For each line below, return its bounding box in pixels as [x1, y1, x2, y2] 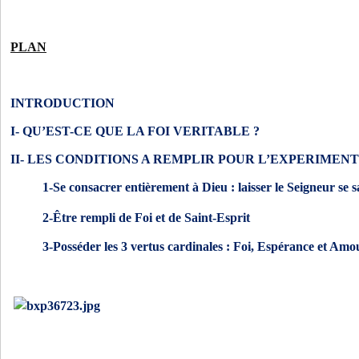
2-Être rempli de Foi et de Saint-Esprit [42, 211, 250, 224]
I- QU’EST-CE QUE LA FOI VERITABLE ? [10, 124, 260, 138]
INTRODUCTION [10, 96, 115, 110]
